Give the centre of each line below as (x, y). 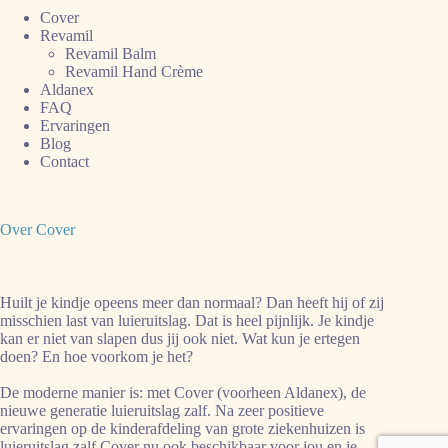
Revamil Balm (110, 54)
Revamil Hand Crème (134, 72)
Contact (64, 162)
